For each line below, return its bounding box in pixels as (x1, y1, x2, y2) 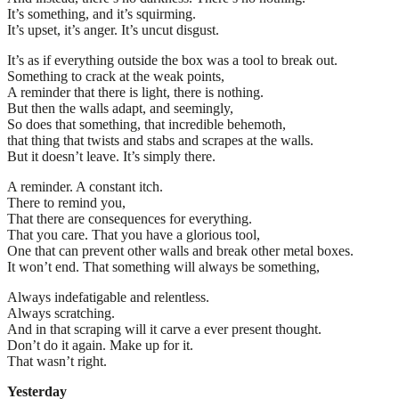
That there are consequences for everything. (7, 210, 252, 226)
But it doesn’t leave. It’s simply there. (7, 148, 216, 164)
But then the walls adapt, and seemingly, (7, 100, 233, 116)
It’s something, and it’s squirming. (7, 5, 196, 21)
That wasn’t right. (7, 353, 107, 369)
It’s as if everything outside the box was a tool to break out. (7, 52, 338, 68)
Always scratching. (7, 305, 115, 321)
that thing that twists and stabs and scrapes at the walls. (7, 132, 313, 148)
